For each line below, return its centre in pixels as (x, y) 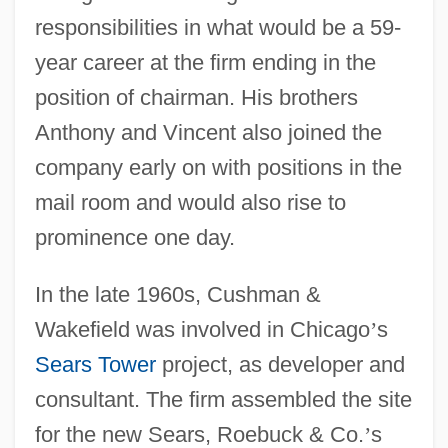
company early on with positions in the (218, 167)
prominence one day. (134, 237)
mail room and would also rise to (190, 202)
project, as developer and (280, 364)
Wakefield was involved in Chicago (202, 329)
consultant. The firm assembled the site (223, 399)
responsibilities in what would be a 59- (217, 27)
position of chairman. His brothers (196, 97)
